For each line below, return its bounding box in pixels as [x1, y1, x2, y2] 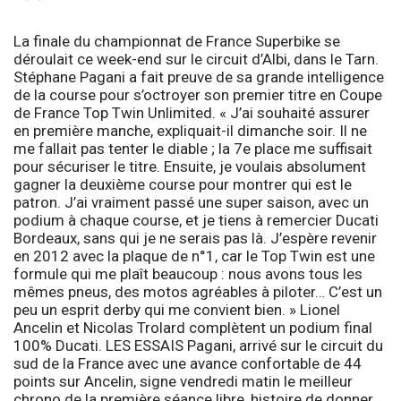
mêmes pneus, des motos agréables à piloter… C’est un [13, 282, 382, 301]
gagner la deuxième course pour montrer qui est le [13, 175, 352, 193]
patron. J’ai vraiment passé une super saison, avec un [13, 192, 369, 211]
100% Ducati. [13, 336, 106, 354]
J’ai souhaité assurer [230, 103, 370, 122]
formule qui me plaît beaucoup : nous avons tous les [13, 264, 363, 283]
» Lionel [286, 300, 340, 319]
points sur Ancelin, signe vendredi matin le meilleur [13, 371, 353, 390]
